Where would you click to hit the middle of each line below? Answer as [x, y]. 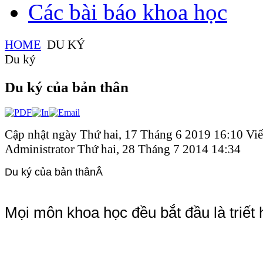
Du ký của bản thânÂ [55, 172]
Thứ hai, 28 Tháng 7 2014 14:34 [159, 149]
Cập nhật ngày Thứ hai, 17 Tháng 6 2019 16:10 [125, 134]
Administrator [41, 149]
